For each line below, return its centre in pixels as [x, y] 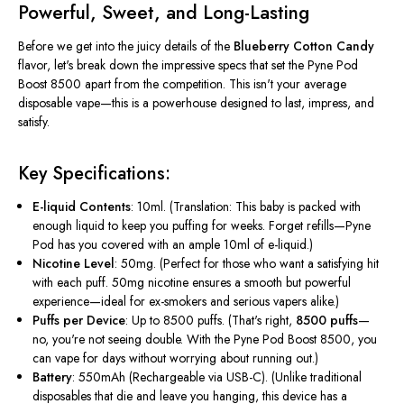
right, [279, 321]
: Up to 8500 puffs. [177, 321]
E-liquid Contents [82, 207]
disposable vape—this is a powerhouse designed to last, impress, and [196, 103]
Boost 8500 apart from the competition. [124, 84]
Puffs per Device [79, 321]
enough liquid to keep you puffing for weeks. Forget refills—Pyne [202, 226]
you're [69, 340]
